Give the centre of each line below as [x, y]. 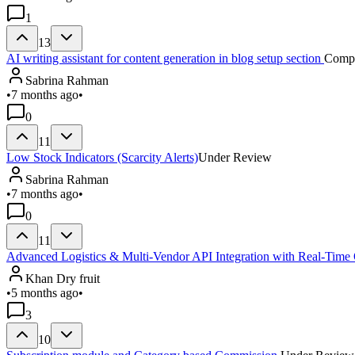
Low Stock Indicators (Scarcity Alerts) [102, 157]
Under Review [235, 157]
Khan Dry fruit [63, 278]
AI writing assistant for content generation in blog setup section [165, 58]
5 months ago [45, 292]
